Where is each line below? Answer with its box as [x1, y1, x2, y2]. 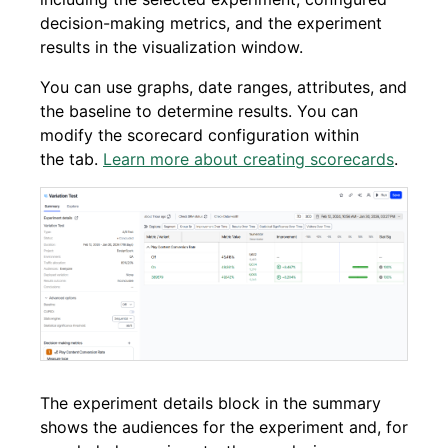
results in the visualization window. [40, 37, 303, 58]
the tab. [40, 149, 103, 170]
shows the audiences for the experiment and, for [40, 416, 408, 437]
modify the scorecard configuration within [40, 125, 359, 146]
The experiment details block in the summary [40, 392, 381, 413]
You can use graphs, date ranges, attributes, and [40, 77, 407, 98]
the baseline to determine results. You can [40, 101, 358, 122]
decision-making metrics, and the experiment [40, 13, 382, 34]
